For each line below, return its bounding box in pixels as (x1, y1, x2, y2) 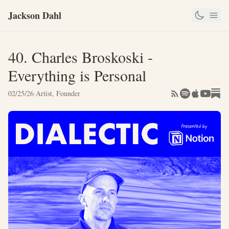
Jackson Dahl (8, 9, 61, 22)
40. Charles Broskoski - (8, 47, 153, 67)
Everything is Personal (8, 65, 146, 85)
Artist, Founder (36, 88, 80, 98)
